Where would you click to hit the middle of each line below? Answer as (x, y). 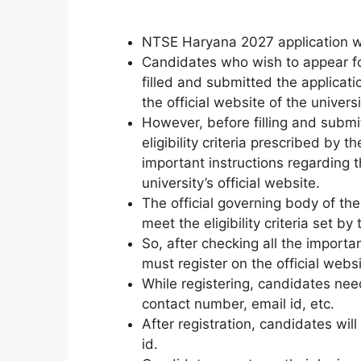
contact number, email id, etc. (238, 303)
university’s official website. (230, 183)
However (170, 122)
